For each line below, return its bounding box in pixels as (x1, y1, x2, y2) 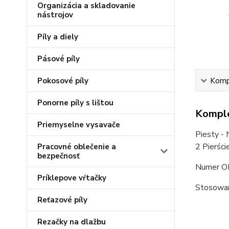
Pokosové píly (37, 76, 88, 86)
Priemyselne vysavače (37, 120, 120, 130)
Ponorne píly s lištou (37, 98, 113, 108)
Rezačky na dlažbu (37, 217, 106, 227)
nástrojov (37, 10, 73, 20)
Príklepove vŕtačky (37, 173, 106, 183)
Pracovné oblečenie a (37, 142, 116, 152)
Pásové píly (37, 54, 80, 64)
